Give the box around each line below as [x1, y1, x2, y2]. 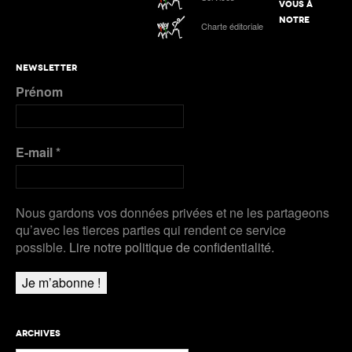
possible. [16, 238, 69, 257]
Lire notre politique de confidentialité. [69, 238, 274, 257]
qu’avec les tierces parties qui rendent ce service [16, 221, 286, 240]
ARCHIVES [16, 328, 60, 339]
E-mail [16, 143, 56, 162]
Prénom [16, 82, 63, 101]
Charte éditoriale [201, 20, 263, 33]
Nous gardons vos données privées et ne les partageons [16, 203, 329, 222]
